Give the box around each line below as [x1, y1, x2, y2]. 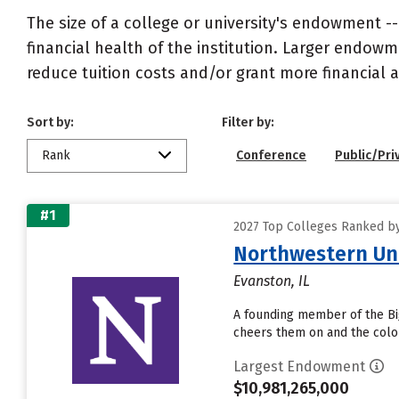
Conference [236, 148, 306, 163]
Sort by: [27, 115, 74, 130]
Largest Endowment [233, 358, 366, 375]
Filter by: [222, 115, 274, 130]
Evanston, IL [233, 273, 311, 289]
